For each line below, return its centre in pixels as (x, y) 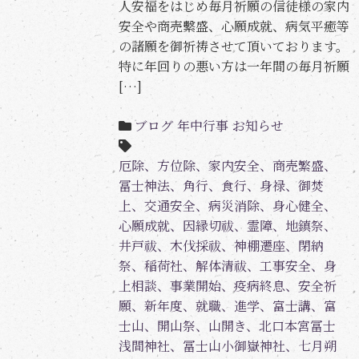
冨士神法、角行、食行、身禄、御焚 (221, 185)
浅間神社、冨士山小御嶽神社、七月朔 (227, 345)
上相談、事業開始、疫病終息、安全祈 (227, 285)
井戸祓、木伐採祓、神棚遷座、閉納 (221, 245)
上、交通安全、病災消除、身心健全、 (227, 205)
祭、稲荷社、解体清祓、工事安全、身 (227, 265)
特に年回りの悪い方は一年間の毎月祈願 (234, 66)
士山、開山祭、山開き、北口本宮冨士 (227, 325)
